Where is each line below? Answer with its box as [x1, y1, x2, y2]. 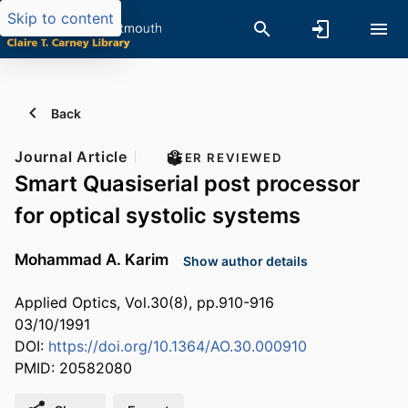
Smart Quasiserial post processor [15, 170, 360, 197]
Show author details [183, 252, 308, 269]
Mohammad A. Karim [15, 249, 168, 269]
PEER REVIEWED [167, 150, 283, 165]
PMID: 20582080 [15, 359, 132, 378]
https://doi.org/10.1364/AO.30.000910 [48, 337, 307, 356]
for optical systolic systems [15, 202, 301, 229]
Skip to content [7, 9, 114, 27]
